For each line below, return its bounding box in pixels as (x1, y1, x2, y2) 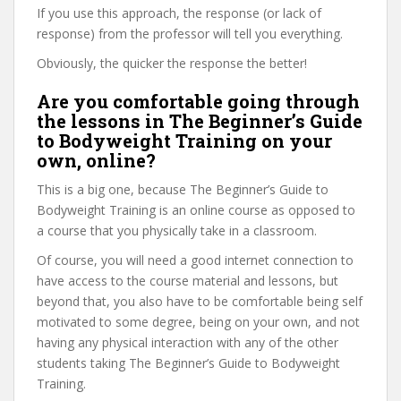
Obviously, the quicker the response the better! (37, 55, 307, 72)
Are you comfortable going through (37, 90, 360, 113)
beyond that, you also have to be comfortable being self (37, 293, 363, 310)
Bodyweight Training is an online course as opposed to (37, 201, 355, 218)
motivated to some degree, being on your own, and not (37, 313, 360, 330)
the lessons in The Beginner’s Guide (37, 109, 363, 132)
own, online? (37, 149, 156, 172)
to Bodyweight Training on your (37, 129, 332, 152)
